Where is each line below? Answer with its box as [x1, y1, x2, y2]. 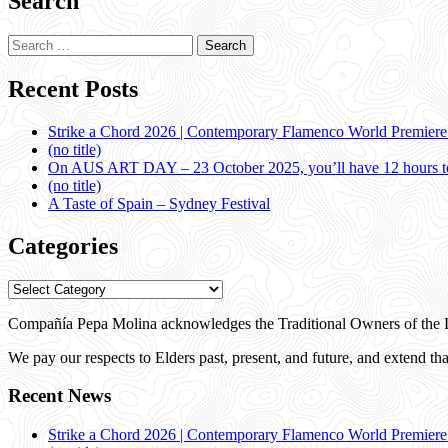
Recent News [8, 385, 111, 407]
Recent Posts [8, 76, 138, 103]
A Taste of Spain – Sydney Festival [48, 194, 270, 212]
